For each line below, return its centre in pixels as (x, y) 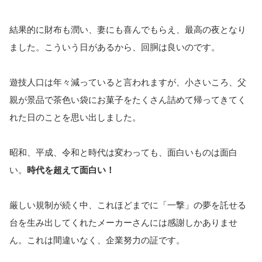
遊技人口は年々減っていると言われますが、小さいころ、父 (128, 82)
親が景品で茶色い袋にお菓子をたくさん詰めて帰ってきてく (128, 100)
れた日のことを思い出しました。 (75, 118)
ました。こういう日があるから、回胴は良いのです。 (115, 47)
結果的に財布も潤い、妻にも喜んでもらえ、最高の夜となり (128, 30)
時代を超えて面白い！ (71, 170)
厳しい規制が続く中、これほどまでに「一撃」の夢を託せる (128, 205)
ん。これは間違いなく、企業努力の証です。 (97, 240)
